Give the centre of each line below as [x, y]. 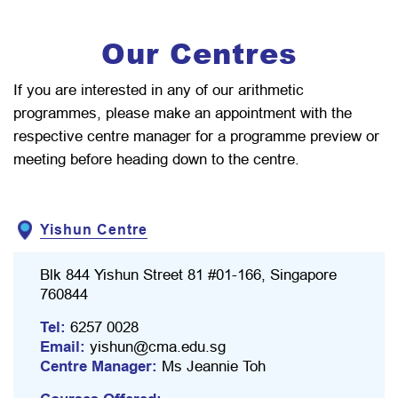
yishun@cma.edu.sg [158, 347]
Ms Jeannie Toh [214, 366]
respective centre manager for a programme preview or [196, 136]
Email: [65, 347]
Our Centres [199, 53]
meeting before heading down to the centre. [156, 159]
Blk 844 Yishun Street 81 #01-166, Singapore [188, 275]
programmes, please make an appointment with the [183, 113]
